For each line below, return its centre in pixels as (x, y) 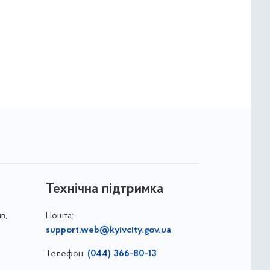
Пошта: (59, 215)
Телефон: (66, 253)
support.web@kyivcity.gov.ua (108, 230)
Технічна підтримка (104, 189)
